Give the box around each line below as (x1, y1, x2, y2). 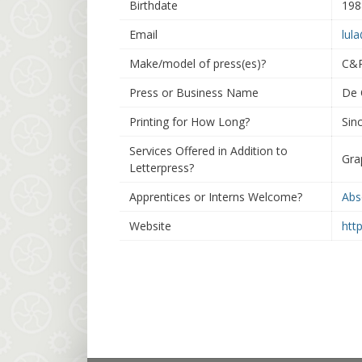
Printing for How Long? (129, 114, 250, 129)
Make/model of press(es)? (129, 56, 266, 71)
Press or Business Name (129, 85, 259, 100)
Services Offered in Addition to (129, 143, 288, 158)
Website (129, 218, 171, 234)
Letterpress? (129, 160, 194, 175)
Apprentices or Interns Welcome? (129, 189, 302, 204)
